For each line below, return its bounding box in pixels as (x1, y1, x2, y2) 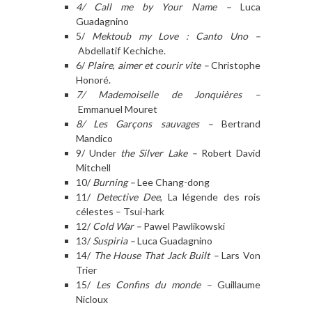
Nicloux (76, 292, 108, 305)
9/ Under (76, 146, 117, 159)
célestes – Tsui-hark (76, 205, 164, 217)
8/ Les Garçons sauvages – (76, 117, 213, 130)
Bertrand (212, 117, 261, 130)
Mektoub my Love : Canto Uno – (92, 29, 261, 42)
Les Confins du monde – (96, 278, 212, 290)
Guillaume (212, 278, 260, 290)
